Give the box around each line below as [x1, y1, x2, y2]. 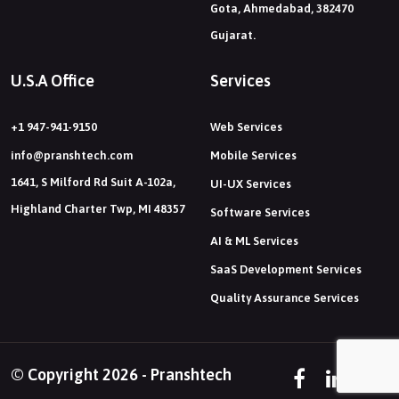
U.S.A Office [11, 71, 94, 91]
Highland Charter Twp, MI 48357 [11, 202, 185, 216]
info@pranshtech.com [11, 149, 133, 163]
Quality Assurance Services [210, 291, 359, 305]
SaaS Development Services [210, 263, 362, 277]
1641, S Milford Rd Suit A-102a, [11, 175, 175, 190]
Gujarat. [210, 28, 256, 43]
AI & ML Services [210, 234, 298, 248]
